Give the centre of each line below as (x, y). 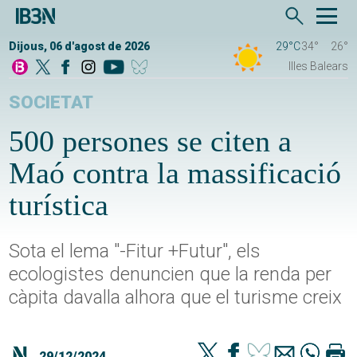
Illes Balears (318, 66)
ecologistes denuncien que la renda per (171, 274)
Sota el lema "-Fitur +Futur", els (135, 251)
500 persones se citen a (151, 141)
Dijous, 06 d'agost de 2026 (80, 46)
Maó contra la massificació (175, 173)
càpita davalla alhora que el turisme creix (176, 297)
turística (59, 205)
